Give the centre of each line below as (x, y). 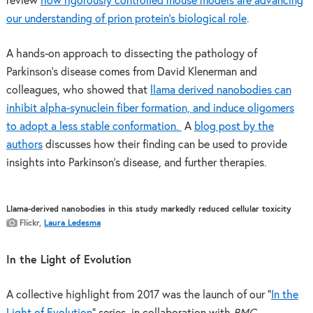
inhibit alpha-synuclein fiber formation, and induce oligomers (150, 108)
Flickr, (32, 224)
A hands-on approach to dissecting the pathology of (131, 54)
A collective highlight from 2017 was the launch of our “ (138, 295)
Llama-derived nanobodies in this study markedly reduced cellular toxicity (148, 210)
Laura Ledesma (73, 224)
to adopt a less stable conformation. (94, 126)
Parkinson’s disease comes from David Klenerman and (131, 72)
